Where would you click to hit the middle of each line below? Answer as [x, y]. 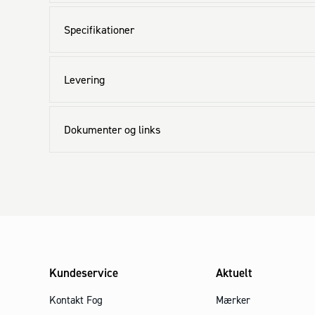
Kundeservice [84, 273]
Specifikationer [99, 30]
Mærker [233, 300]
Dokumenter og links [112, 129]
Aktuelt [234, 273]
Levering [84, 79]
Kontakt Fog [76, 300]
